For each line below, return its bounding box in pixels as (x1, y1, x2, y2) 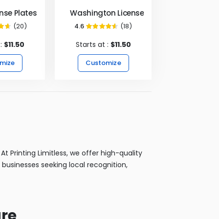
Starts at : (75, 39, 110, 49)
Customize (85, 58, 121, 67)
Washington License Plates (70, 7, 169, 18)
